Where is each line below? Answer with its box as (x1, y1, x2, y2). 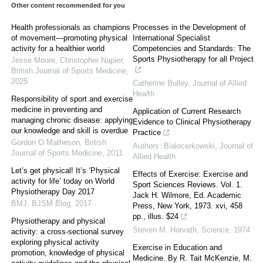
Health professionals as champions (11, 23, 130, 32)
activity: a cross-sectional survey (11, 227, 124, 237)
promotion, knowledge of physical (11, 248, 124, 258)
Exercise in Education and (133, 243, 222, 252)
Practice (133, 128, 161, 137)
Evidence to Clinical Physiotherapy (133, 117, 251, 127)
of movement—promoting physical (11, 33, 127, 43)
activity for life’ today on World (11, 177, 114, 186)
